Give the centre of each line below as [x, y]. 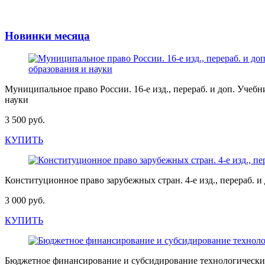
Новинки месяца [47, 35]
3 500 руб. [25, 120]
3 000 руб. [25, 201]
